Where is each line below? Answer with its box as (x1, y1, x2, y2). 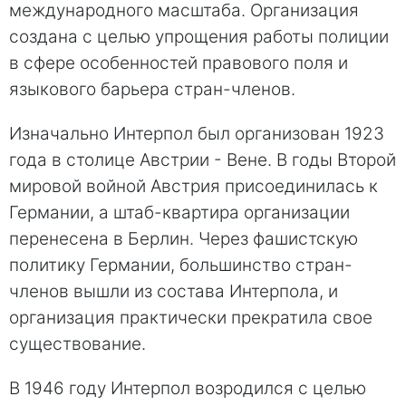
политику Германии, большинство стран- (9, 254, 353, 275)
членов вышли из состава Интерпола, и (9, 280, 338, 302)
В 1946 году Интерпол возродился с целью (9, 377, 366, 399)
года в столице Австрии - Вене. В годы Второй (9, 149, 396, 170)
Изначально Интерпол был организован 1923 (9, 122, 384, 144)
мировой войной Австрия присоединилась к (9, 175, 378, 197)
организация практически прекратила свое (9, 306, 372, 328)
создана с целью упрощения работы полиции (9, 25, 389, 47)
